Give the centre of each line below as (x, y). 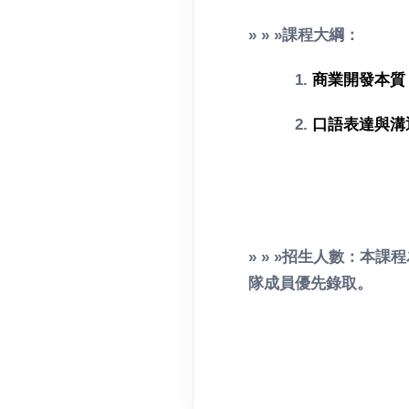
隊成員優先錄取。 (310, 283)
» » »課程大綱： (304, 35)
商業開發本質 (359, 79)
